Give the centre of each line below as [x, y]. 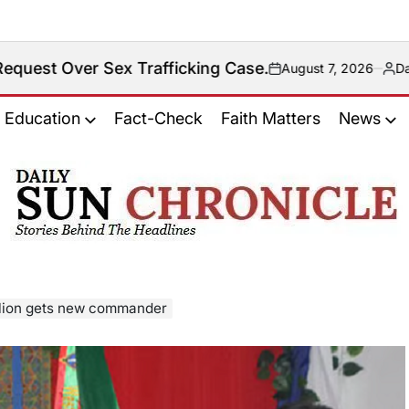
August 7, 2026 [192, 68]
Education [42, 119]
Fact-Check [158, 119]
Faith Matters [270, 119]
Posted [267, 76]
